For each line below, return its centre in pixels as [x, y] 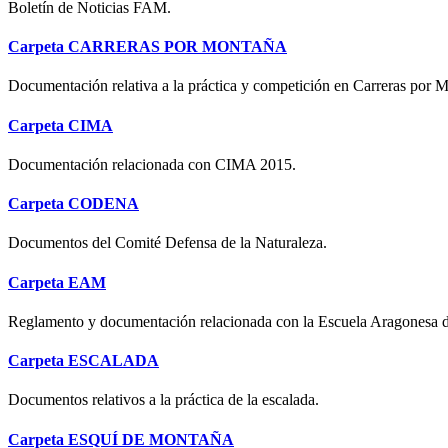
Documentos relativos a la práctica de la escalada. [163, 400]
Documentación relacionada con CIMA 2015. [152, 164]
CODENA [103, 204]
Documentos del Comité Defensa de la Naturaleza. [167, 243]
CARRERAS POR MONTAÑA [177, 47]
